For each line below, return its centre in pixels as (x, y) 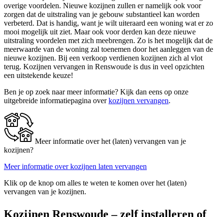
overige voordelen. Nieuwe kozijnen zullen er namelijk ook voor (102, 6)
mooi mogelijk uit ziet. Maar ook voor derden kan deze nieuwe (100, 32)
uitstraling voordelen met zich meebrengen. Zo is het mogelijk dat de (108, 41)
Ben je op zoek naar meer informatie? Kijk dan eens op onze (96, 92)
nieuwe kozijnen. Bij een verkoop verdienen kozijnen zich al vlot (103, 58)
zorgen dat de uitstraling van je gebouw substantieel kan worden (102, 15)
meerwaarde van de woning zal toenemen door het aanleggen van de (108, 49)
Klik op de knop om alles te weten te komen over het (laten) (95, 183)
